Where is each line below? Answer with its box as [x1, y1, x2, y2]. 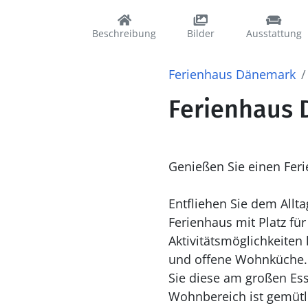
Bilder [187, 27, 215, 40]
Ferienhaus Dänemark [168, 66, 296, 82]
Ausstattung [245, 27, 302, 40]
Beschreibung [92, 27, 156, 40]
